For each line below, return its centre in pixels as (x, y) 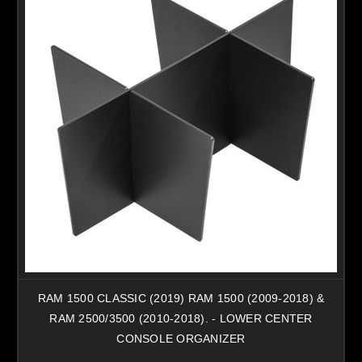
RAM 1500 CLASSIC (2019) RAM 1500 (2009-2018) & (181, 298)
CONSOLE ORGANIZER (181, 338)
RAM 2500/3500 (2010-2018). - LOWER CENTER (181, 318)
